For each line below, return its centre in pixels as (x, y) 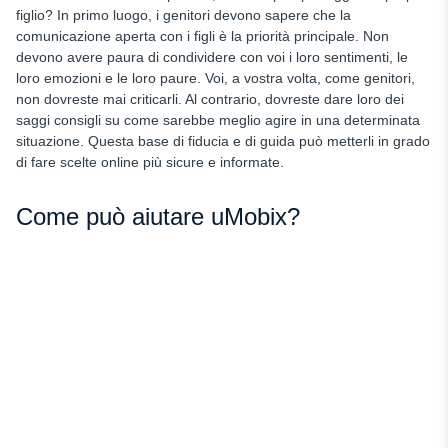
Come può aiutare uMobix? (158, 216)
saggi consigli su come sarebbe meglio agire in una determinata (218, 119)
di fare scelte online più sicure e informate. (150, 161)
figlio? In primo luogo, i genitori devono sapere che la (183, 14)
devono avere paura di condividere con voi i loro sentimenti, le (212, 56)
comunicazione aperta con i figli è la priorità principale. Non (202, 35)
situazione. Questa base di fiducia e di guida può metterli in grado (223, 140)
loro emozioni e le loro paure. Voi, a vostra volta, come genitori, (215, 77)
